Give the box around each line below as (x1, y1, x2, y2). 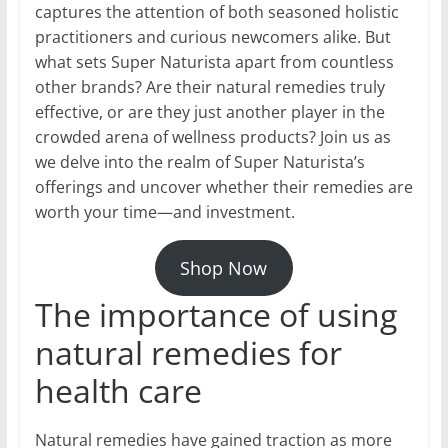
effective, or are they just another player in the (34, 101, 385, 124)
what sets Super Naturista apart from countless (34, 51, 394, 74)
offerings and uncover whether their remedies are (34, 176, 413, 199)
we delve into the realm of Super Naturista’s (34, 151, 365, 174)
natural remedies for (34, 331, 342, 375)
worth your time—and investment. (34, 201, 295, 224)
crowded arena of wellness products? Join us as (34, 126, 391, 149)
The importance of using (34, 293, 397, 337)
